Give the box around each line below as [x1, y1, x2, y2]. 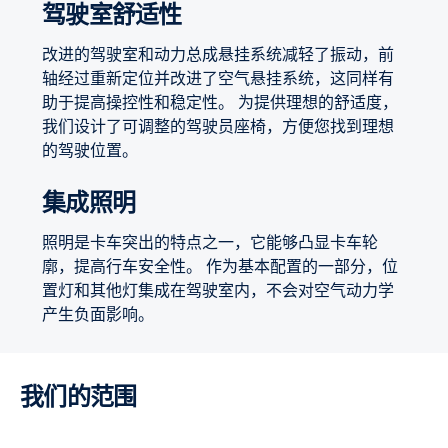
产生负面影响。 [42, 305, 154, 323]
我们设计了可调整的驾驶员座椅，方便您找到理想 [42, 117, 394, 135]
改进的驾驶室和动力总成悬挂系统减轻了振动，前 [42, 45, 394, 63]
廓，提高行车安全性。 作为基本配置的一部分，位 [42, 257, 398, 275]
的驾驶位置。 [42, 141, 138, 159]
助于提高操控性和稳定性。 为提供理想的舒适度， [42, 93, 398, 111]
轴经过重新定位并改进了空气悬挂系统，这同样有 [42, 69, 394, 87]
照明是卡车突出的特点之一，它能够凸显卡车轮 [42, 233, 378, 251]
